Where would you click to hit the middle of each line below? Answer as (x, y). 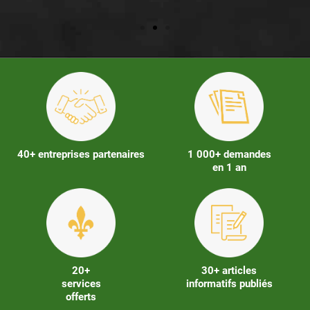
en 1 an (229, 168)
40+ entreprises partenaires (81, 155)
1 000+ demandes (229, 155)
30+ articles (229, 271)
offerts (81, 297)
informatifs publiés (229, 284)
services (81, 284)
